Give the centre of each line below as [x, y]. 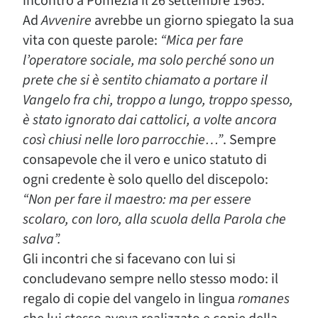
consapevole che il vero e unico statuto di [145, 160]
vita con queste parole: [92, 40]
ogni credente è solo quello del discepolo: [146, 180]
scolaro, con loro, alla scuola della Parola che [154, 219]
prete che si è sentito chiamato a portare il [145, 80]
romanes [264, 299]
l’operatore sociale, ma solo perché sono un [149, 60]
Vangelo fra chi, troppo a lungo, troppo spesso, [158, 100]
